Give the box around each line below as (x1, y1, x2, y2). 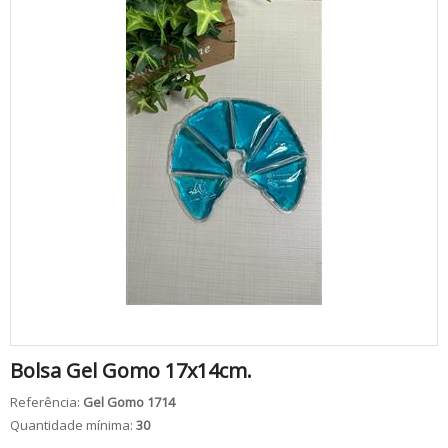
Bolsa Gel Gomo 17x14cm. (10, 357, 252, 385)
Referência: (10, 393, 83, 412)
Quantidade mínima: (10, 416, 136, 435)
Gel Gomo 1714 (83, 393, 175, 412)
